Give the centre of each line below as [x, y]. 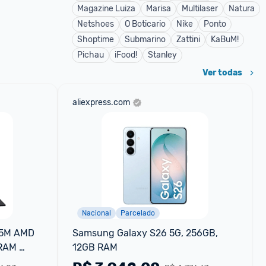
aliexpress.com [101, 102]
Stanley [162, 55]
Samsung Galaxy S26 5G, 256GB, [145, 233]
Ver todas [222, 73]
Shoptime [96, 39]
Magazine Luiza [106, 9]
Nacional [96, 213]
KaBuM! [225, 39]
